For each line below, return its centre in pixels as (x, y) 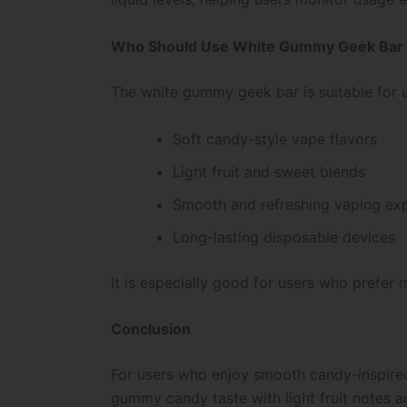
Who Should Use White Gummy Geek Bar (257, 47)
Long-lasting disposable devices (284, 237)
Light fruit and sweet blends (269, 171)
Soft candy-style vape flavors (275, 139)
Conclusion (151, 329)
